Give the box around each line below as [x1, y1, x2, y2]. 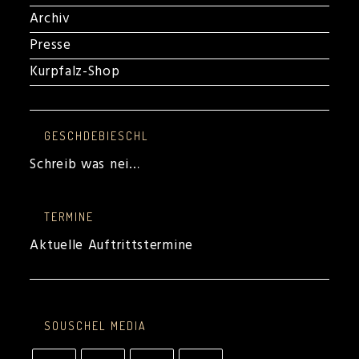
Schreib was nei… [30, 154, 140, 175]
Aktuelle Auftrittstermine [30, 235, 193, 256]
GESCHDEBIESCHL [44, 129, 149, 143]
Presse [30, 34, 71, 56]
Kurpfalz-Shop [30, 61, 120, 83]
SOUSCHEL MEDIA [44, 318, 147, 333]
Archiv [30, 8, 71, 30]
